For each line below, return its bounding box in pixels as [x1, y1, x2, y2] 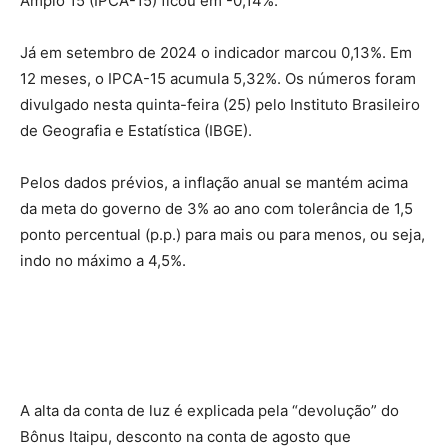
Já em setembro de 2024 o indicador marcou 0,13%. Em [20, 43, 412, 62]
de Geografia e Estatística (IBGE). [20, 121, 252, 140]
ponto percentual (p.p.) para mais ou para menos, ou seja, [20, 225, 425, 244]
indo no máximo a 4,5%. [20, 251, 186, 270]
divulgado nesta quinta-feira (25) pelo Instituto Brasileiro [20, 95, 420, 114]
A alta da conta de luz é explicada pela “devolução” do [20, 401, 399, 420]
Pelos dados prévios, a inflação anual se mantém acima [20, 173, 408, 192]
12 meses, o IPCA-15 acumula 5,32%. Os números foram [20, 69, 416, 88]
